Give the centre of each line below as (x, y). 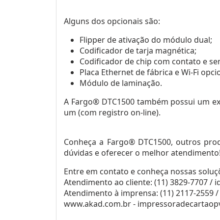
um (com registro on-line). (112, 112)
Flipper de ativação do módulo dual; (146, 40)
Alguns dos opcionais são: (112, 21)
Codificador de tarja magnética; (138, 50)
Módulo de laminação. (121, 83)
